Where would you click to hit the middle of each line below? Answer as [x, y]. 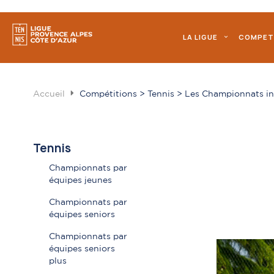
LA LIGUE [200, 37]
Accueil [49, 94]
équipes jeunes [80, 181]
